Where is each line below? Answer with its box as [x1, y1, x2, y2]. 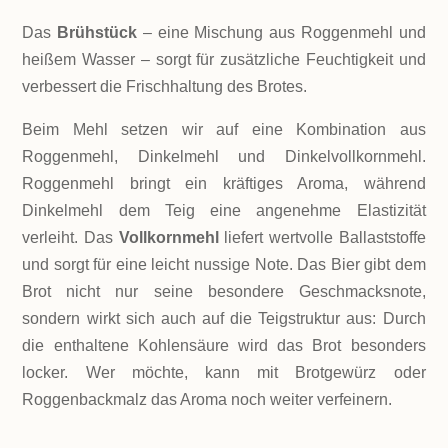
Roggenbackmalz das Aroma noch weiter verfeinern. [22, 391, 393, 409]
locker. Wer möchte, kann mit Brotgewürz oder [22, 364, 426, 382]
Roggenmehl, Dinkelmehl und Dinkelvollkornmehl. [22, 148, 426, 166]
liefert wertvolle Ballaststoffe [218, 229, 426, 247]
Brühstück [57, 24, 138, 42]
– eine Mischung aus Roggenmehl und [137, 24, 426, 42]
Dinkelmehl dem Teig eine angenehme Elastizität [22, 202, 426, 220]
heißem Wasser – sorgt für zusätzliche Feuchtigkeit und [22, 51, 426, 69]
